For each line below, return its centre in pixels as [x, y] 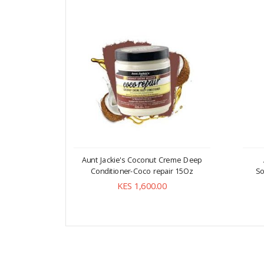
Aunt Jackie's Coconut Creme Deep [142, 160]
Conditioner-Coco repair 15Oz [142, 171]
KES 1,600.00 [142, 186]
